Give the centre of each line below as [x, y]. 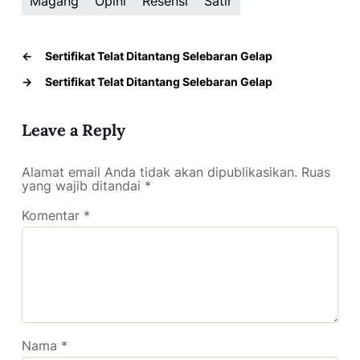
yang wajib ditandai [83, 185]
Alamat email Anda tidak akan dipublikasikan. [160, 172]
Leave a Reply [74, 129]
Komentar [53, 215]
